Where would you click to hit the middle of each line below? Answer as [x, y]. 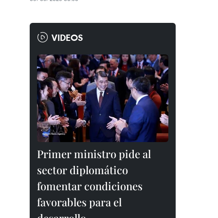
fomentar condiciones [90, 186]
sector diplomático [82, 170]
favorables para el [79, 202]
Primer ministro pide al [94, 154]
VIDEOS [67, 37]
